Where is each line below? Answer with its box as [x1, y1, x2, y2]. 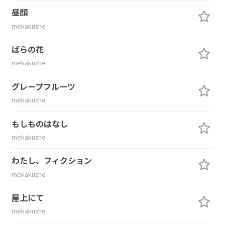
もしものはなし [11, 117, 68, 130]
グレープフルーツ [11, 80, 75, 92]
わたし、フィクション [11, 154, 92, 167]
